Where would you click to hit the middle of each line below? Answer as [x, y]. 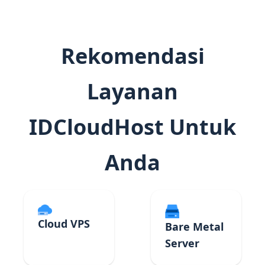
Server [182, 243]
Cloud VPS [64, 224]
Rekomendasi [132, 56]
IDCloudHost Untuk [132, 127]
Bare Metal [194, 227]
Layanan [132, 91]
